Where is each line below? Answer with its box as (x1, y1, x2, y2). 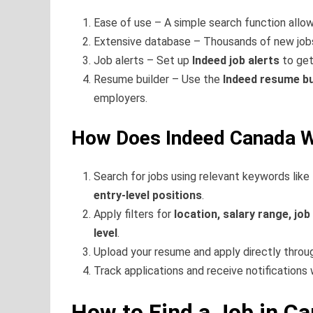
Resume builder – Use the (94, 72, 223, 86)
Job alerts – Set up (94, 53, 192, 67)
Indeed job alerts (192, 53, 279, 67)
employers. (94, 91, 147, 105)
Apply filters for (94, 208, 174, 221)
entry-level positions (94, 189, 202, 203)
